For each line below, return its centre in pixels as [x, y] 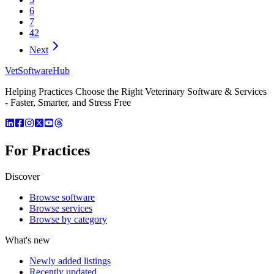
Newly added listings [70, 261]
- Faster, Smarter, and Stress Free [68, 102]
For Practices [47, 150]
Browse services [61, 208]
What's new [28, 240]
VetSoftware [29, 70]
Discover [22, 176]
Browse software [62, 197]
